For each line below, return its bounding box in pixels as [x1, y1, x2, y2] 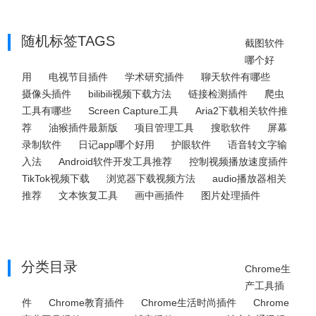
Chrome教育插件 [49, 297, 125, 308]
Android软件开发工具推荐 [59, 156, 173, 167]
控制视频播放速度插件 [189, 156, 288, 167]
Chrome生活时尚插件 [141, 297, 237, 308]
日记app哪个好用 [78, 139, 155, 150]
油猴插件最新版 [49, 122, 119, 133]
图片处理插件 [201, 190, 261, 201]
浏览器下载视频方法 [107, 173, 196, 184]
